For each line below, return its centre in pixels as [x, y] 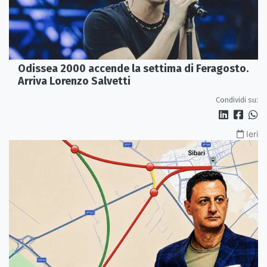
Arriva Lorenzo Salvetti [74, 81]
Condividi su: [237, 100]
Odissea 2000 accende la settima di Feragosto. [133, 68]
